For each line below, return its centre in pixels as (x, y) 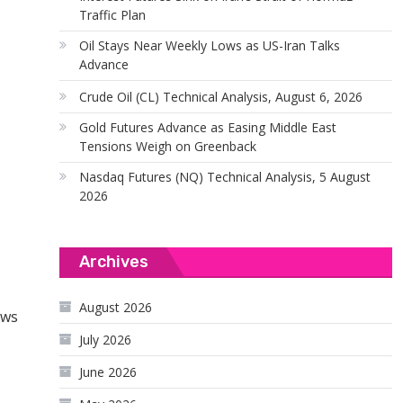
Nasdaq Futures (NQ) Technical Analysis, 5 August (225, 177)
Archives (114, 262)
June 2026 (108, 372)
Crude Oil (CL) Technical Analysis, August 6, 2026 (221, 97)
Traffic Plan (113, 15)
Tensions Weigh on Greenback (168, 146)
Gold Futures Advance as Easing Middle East (208, 127)
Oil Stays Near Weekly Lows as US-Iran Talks (210, 45)
